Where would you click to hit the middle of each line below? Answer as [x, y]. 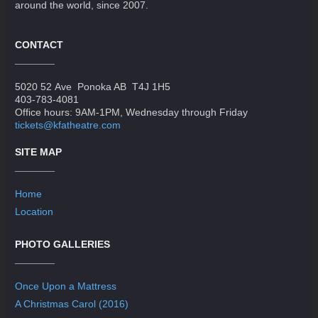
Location [34, 212]
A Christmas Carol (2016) [72, 303]
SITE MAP [39, 152]
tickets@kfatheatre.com [68, 125]
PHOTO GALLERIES [63, 244]
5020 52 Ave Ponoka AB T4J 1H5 [93, 87]
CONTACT [39, 45]
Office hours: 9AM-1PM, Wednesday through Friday [132, 113]
